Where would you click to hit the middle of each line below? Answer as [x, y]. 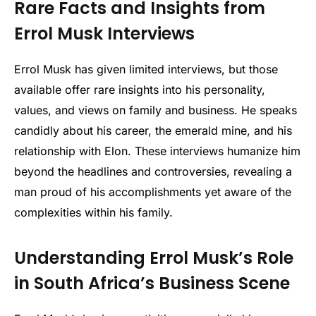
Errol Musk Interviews [104, 33]
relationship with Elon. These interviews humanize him [157, 151]
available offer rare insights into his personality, [140, 89]
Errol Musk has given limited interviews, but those [146, 69]
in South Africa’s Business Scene [152, 283]
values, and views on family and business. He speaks [156, 110]
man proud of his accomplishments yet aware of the [153, 192]
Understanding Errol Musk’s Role [154, 257]
